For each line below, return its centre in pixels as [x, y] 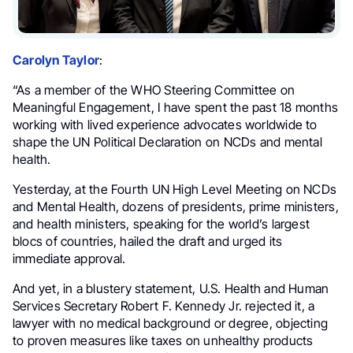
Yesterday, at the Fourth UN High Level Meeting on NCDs [175, 189]
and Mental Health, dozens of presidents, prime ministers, [176, 206]
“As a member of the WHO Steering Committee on [154, 89]
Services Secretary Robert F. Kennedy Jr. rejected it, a [164, 305]
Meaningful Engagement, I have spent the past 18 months [176, 107]
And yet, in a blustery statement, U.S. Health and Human [171, 288]
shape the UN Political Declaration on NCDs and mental [167, 141]
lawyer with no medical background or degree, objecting [171, 323]
